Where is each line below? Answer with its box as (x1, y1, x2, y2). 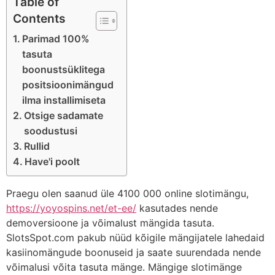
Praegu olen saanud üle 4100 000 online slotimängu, (6, 187, 249, 199)
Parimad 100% (22, 32, 90, 45)
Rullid (24, 139, 50, 152)
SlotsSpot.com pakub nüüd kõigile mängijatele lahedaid (6, 231, 265, 244)
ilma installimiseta (22, 93, 106, 106)
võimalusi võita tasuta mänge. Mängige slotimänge (6, 260, 242, 273)
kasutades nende (136, 201, 218, 214)
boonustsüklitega (22, 63, 106, 76)
